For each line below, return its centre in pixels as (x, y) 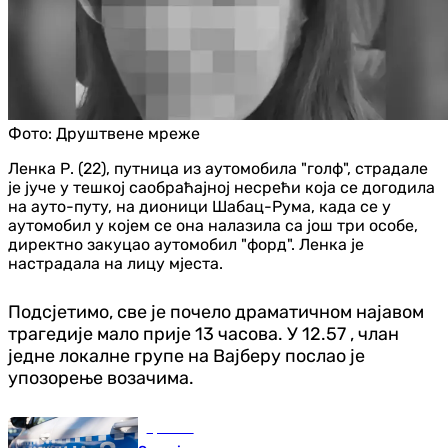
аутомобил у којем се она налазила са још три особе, (213, 225)
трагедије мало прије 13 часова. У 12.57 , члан (203, 333)
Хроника (170, 428)
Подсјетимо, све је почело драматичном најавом (216, 311)
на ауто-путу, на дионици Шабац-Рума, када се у (199, 206)
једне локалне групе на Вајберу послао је (186, 355)
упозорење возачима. (101, 377)
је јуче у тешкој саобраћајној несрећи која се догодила (221, 187)
